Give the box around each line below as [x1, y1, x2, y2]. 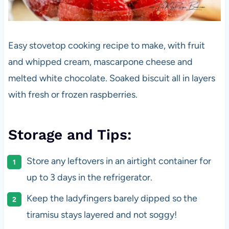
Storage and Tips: [8, 126, 131, 144]
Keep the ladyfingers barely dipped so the [26, 193, 197, 204]
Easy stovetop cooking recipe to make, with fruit [8, 40, 205, 52]
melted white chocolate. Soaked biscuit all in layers [8, 73, 215, 84]
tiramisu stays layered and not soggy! [26, 209, 177, 221]
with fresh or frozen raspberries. [8, 89, 138, 101]
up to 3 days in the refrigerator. [26, 172, 152, 184]
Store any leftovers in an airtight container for [26, 155, 211, 167]
